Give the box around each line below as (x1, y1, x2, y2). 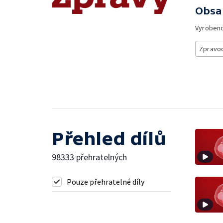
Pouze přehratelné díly (67, 176, 144, 187)
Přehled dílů (52, 128, 166, 149)
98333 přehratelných (52, 151, 127, 163)
